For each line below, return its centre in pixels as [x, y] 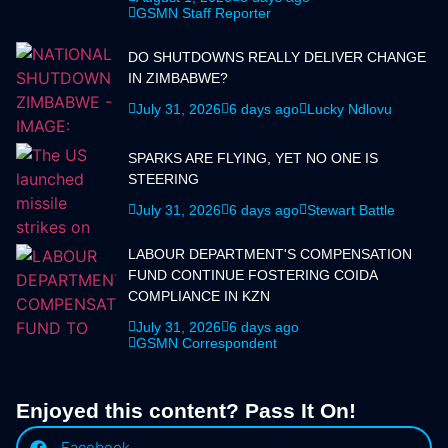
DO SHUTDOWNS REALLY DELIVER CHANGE [277, 56]
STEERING [163, 178]
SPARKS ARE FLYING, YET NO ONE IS [253, 157]
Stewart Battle [351, 209]
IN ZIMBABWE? [178, 77]
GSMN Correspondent [206, 342]
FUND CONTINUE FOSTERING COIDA [252, 274]
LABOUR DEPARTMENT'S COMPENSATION [270, 253]
